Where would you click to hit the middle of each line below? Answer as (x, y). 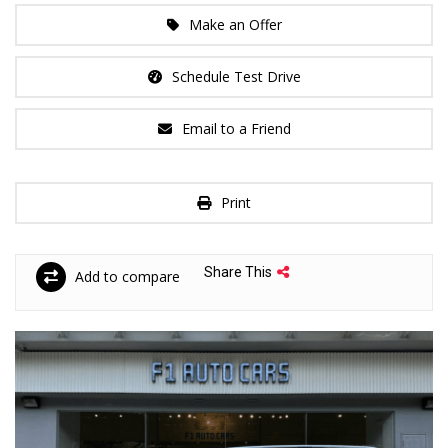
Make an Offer (235, 24)
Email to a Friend (236, 128)
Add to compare (125, 276)
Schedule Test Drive (236, 76)
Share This (238, 272)
